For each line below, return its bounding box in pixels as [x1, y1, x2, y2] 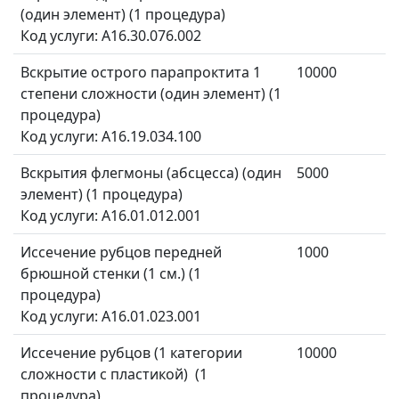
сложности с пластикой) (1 [20, 364, 208, 385]
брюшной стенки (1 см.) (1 [20, 264, 201, 284]
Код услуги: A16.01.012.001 [20, 206, 201, 226]
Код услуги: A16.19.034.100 [20, 126, 201, 147]
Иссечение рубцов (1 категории [20, 343, 242, 363]
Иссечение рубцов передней [20, 242, 222, 263]
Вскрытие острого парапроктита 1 [20, 62, 261, 83]
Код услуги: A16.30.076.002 [20, 26, 201, 46]
